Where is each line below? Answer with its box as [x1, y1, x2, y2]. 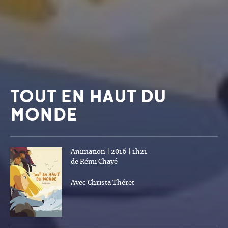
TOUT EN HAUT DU [10, 87, 166, 106]
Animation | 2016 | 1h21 [71, 148, 147, 155]
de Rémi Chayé [71, 158, 118, 165]
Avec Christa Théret [71, 179, 134, 186]
